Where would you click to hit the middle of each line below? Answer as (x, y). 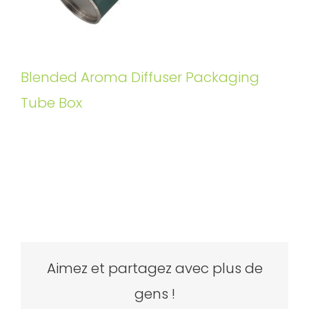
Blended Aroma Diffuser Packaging (140, 77)
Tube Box (51, 102)
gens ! (154, 293)
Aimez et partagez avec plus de (154, 268)
